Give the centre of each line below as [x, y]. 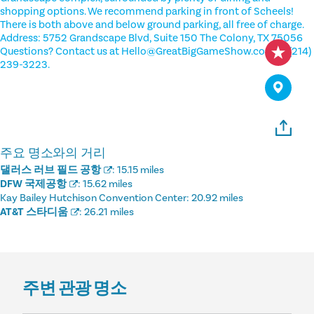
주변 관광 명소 [75, 288]
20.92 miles [217, 198]
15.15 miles [141, 170]
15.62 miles [108, 184]
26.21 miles [109, 212]
